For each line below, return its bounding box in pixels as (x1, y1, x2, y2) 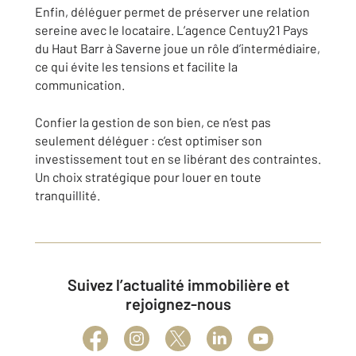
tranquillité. (35, 188, 100, 203)
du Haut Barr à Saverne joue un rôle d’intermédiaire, (35, 41, 320, 56)
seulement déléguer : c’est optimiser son (35, 133, 262, 148)
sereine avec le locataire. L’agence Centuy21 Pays (35, 22, 308, 37)
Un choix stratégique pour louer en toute (35, 169, 261, 184)
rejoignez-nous (125, 294, 231, 313)
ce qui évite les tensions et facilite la (35, 59, 238, 74)
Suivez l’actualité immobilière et (67, 275, 77, 294)
